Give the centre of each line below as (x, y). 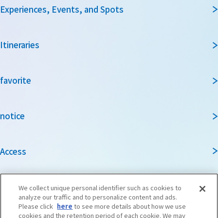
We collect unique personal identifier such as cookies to (100, 188)
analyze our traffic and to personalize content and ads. (98, 197)
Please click (37, 206)
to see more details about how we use (129, 206)
